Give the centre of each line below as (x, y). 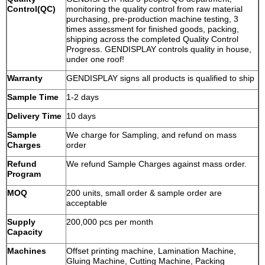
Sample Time (33, 97)
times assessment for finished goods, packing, (153, 29)
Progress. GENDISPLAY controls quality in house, (159, 49)
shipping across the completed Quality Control (152, 39)
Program (24, 174)
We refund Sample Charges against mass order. (156, 164)
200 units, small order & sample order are (144, 193)
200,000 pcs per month (110, 222)
